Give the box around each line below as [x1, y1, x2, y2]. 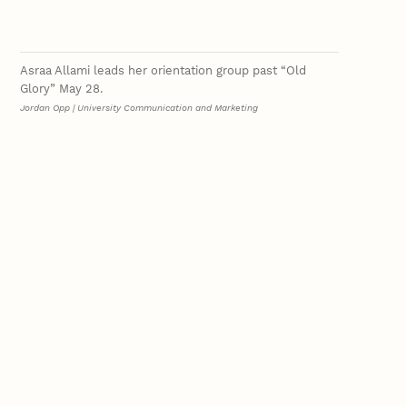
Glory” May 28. [20, 82, 104, 96]
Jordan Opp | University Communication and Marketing [20, 103, 259, 114]
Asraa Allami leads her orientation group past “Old [20, 64, 307, 78]
